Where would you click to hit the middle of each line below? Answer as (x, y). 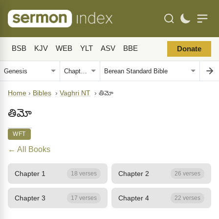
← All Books (29, 149)
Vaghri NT (75, 93)
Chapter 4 (134, 198)
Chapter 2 (134, 173)
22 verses (187, 198)
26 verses (187, 174)
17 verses (84, 198)
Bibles (42, 93)
